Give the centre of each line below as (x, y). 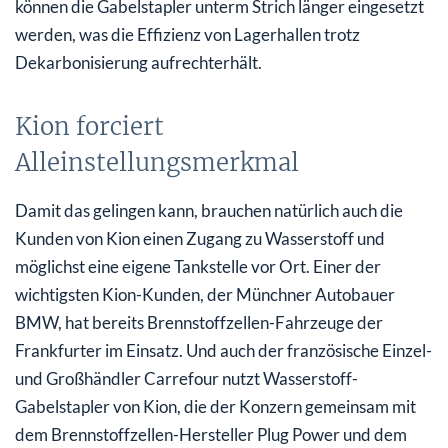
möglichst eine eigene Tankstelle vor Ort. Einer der (198, 266)
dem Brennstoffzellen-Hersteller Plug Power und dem (211, 434)
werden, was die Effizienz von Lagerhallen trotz (187, 34)
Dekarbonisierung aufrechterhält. (138, 62)
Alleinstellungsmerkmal (157, 162)
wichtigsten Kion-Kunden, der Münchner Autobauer (205, 294)
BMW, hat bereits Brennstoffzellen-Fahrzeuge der (199, 322)
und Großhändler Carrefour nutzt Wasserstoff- (186, 378)
